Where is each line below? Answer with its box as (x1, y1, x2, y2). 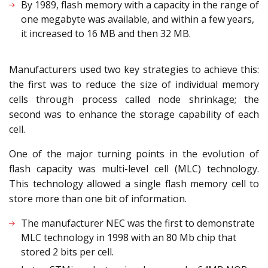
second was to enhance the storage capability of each (9, 108, 259, 121)
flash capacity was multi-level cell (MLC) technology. (9, 162, 259, 176)
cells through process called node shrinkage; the (9, 93, 259, 106)
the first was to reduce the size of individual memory (9, 78, 259, 92)
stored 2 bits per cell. (21, 245, 114, 259)
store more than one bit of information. (9, 192, 189, 206)
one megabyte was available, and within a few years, (21, 13, 254, 26)
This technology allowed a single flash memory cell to (9, 177, 259, 191)
